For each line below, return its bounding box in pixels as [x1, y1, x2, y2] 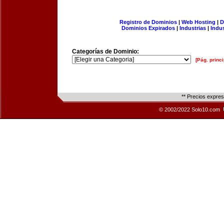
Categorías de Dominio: [72, 48, 139, 55]
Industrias [179, 25, 206, 31]
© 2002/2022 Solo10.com [159, 106, 221, 112]
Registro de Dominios [119, 19, 177, 25]
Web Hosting [181, 19, 215, 25]
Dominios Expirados [121, 25, 175, 31]
